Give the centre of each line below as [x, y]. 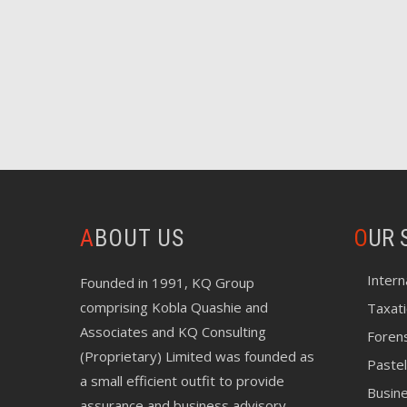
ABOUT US [140, 238]
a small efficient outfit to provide [183, 381]
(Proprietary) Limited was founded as [198, 356]
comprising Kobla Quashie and [174, 307]
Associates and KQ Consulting [174, 332]
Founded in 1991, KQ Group [168, 283]
